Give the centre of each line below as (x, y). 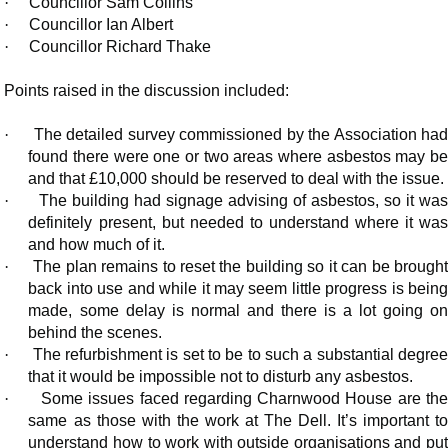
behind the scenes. (95, 333)
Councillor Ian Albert (99, 25)
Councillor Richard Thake (118, 47)
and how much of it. (97, 245)
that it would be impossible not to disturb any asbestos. (221, 377)
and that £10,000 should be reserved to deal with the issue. (236, 179)
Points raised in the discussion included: (147, 91)
